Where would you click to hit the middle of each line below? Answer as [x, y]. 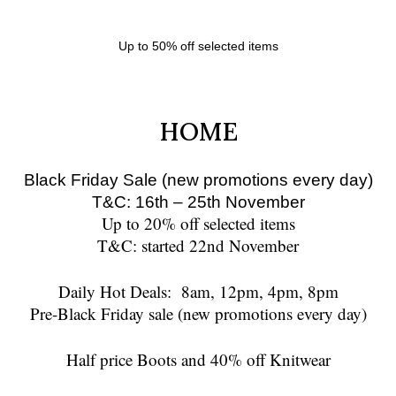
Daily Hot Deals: [119, 292]
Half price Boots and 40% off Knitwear [198, 360]
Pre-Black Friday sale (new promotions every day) [198, 314]
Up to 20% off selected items [198, 224]
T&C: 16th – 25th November [198, 202]
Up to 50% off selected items [198, 46]
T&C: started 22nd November [198, 246]
